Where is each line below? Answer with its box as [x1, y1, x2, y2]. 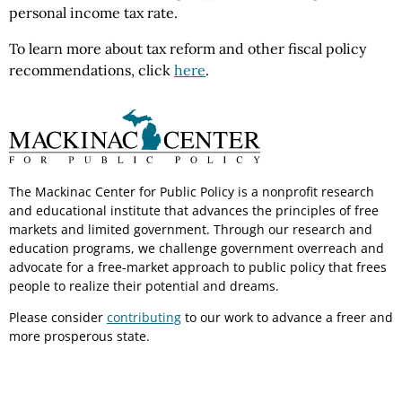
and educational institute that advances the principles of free [9, 201, 379, 219]
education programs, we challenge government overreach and [9, 239, 384, 257]
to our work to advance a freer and [181, 308, 393, 326]
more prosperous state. [9, 327, 150, 345]
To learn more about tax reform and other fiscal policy [9, 39, 366, 58]
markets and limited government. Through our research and [9, 220, 372, 238]
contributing [107, 308, 181, 326]
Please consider [9, 308, 107, 326]
